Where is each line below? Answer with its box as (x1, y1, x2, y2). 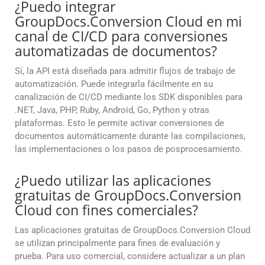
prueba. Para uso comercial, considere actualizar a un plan (15, 251, 245, 262)
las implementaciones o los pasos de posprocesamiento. (15, 144, 243, 155)
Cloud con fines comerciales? (15, 201, 198, 220)
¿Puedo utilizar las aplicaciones (15, 171, 211, 190)
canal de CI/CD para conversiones (15, 27, 228, 46)
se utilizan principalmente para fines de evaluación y (15, 238, 220, 249)
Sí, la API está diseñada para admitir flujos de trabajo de (15, 66, 235, 77)
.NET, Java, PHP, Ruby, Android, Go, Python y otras (15, 105, 209, 116)
